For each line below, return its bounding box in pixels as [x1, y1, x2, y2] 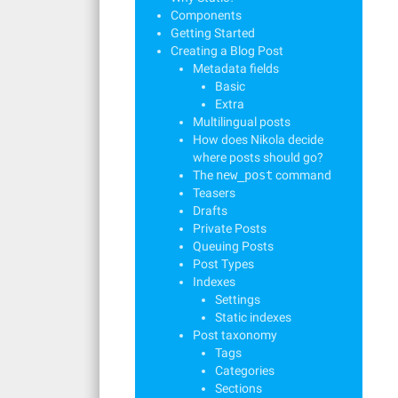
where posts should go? [193, 150, 323, 164]
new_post [216, 168, 273, 182]
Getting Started [171, 26, 255, 40]
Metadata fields [193, 61, 279, 76]
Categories [215, 363, 275, 378]
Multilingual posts [193, 115, 291, 129]
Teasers [193, 186, 235, 200]
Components [171, 8, 242, 22]
